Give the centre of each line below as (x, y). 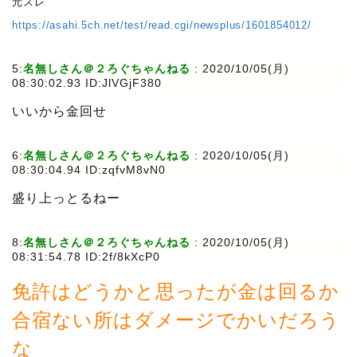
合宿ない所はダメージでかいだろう (176, 320)
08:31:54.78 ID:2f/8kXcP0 (86, 257)
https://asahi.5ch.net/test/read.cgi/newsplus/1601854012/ (162, 25)
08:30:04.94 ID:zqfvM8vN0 (89, 170)
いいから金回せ (59, 112)
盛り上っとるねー (66, 198)
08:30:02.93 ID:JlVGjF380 (87, 83)
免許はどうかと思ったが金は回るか (176, 292)
